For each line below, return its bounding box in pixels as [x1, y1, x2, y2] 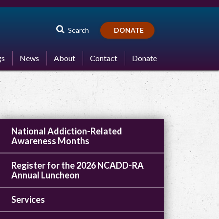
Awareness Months [11, 135, 89, 146]
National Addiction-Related [11, 126, 122, 136]
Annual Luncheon [11, 170, 80, 180]
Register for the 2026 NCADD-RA [11, 160, 144, 171]
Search [68, 26, 89, 34]
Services [11, 194, 45, 205]
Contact [90, 53, 117, 63]
